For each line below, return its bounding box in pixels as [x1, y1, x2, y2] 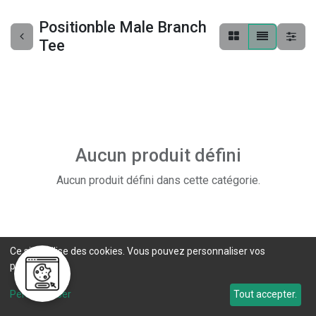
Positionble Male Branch [39, 18, 207, 36]
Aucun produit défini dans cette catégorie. [56, 173, 260, 187]
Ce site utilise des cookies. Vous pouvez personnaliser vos [10, 245, 265, 257]
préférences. [10, 260, 67, 272]
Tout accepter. [233, 288, 298, 300]
